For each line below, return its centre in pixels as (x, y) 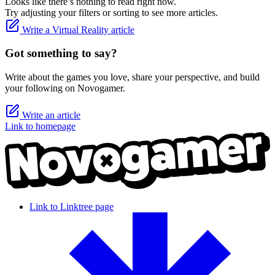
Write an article (50, 115)
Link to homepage (40, 126)
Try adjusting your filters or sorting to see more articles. (111, 12)
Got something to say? (61, 53)
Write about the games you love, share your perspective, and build (132, 77)
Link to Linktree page (72, 206)
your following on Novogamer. (65, 88)
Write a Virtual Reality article (77, 29)
